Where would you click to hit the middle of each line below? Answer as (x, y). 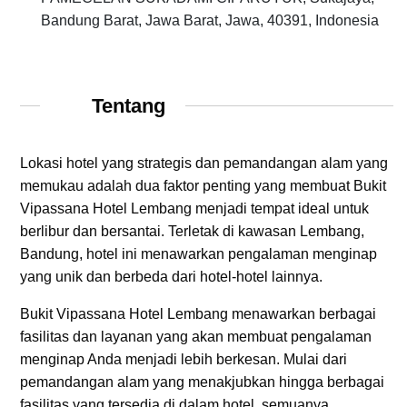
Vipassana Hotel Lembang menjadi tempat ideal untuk (194, 209)
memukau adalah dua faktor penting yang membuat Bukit (203, 186)
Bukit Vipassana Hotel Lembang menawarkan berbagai (198, 314)
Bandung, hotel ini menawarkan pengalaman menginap (199, 254)
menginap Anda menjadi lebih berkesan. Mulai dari (184, 360)
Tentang (125, 105)
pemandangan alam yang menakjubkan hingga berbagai (202, 382)
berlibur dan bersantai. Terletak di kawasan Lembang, (192, 232)
